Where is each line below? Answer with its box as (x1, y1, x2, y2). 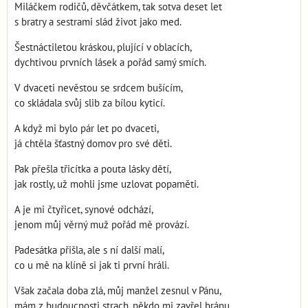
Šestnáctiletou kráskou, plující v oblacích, (14, 41, 192, 54)
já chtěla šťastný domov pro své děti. (14, 137, 172, 151)
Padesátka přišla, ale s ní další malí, (14, 243, 164, 257)
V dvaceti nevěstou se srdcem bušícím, (14, 81, 183, 95)
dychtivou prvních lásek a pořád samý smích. (14, 56, 206, 69)
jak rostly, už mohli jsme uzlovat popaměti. (14, 177, 199, 191)
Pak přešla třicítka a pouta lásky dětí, (14, 162, 171, 176)
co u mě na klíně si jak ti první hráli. (14, 258, 169, 272)
